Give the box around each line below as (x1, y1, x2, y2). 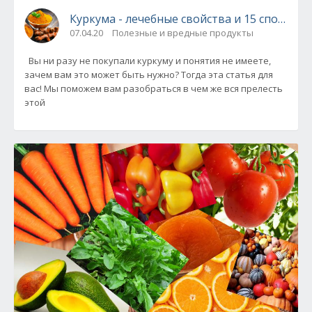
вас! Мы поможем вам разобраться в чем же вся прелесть (24, 82, 283, 95)
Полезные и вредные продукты (112, 26, 253, 40)
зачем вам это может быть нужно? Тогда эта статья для (24, 68, 273, 81)
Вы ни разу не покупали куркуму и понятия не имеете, (24, 54, 271, 68)
